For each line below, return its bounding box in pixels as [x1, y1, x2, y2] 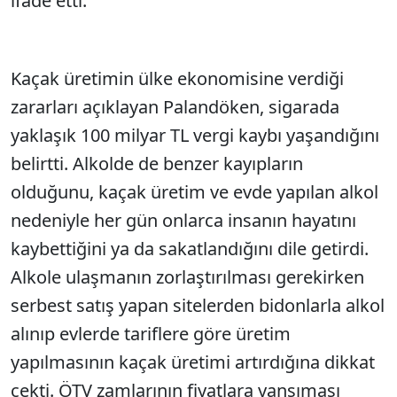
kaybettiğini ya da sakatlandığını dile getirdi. [11, 237, 369, 261]
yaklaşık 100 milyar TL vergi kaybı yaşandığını [11, 123, 379, 147]
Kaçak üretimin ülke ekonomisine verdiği [11, 66, 344, 90]
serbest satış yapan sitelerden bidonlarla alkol [11, 293, 385, 317]
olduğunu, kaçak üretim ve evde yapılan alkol [11, 180, 378, 204]
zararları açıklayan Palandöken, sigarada [11, 95, 339, 119]
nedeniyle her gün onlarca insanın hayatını [11, 208, 356, 232]
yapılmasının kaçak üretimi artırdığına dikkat [11, 350, 375, 374]
